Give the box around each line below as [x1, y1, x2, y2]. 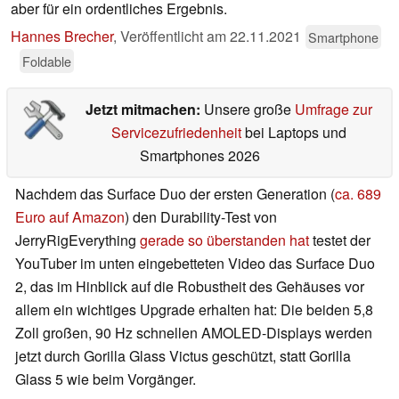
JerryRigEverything [15, 230, 140, 251]
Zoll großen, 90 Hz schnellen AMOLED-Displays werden [15, 322, 372, 344]
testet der [309, 230, 370, 251]
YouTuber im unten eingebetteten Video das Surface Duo [15, 253, 375, 274]
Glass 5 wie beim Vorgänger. [15, 369, 196, 390]
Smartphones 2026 [139, 145, 260, 167]
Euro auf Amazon [15, 207, 125, 228]
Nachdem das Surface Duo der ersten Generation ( [15, 183, 335, 205]
